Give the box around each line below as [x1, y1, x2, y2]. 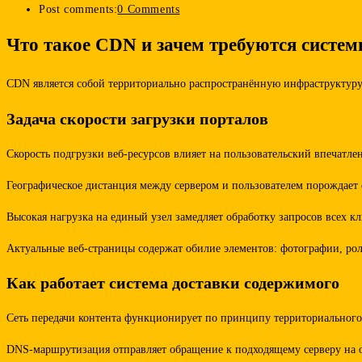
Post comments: [39, 3, 118, 16]
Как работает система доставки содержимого [6, 274, 339, 293]
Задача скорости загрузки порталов [6, 109, 268, 128]
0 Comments [117, 3, 180, 16]
